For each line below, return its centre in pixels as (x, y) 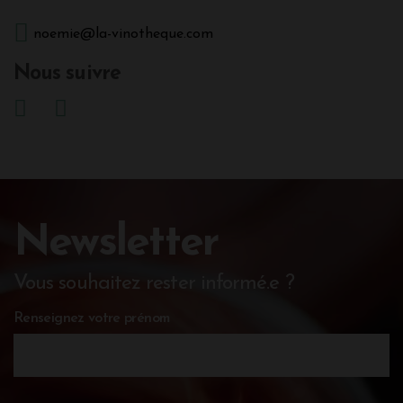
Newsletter (116, 243)
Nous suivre (67, 74)
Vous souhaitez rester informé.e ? (154, 283)
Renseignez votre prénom (92, 318)
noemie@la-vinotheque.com (123, 34)
